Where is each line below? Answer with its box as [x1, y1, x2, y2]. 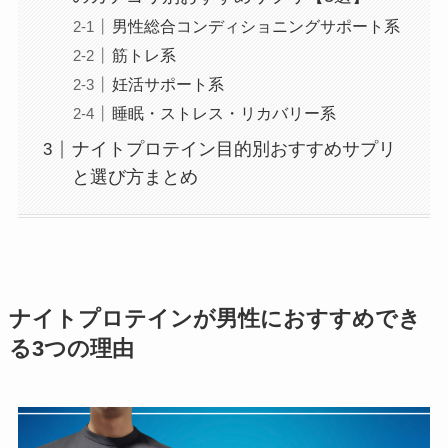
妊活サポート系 [111, 75, 224, 94]
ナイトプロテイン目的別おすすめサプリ [71, 139, 396, 160]
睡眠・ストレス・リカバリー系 [111, 104, 336, 123]
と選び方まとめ [71, 167, 198, 188]
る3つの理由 [8, 336, 134, 361]
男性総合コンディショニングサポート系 [111, 17, 400, 36]
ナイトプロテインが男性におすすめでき [8, 306, 421, 331]
